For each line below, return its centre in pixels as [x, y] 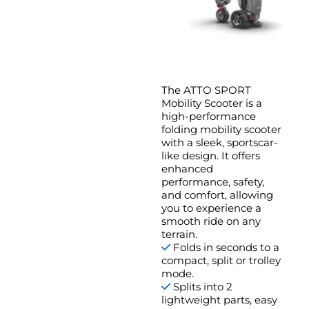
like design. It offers [210, 156]
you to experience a [211, 208]
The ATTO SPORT [206, 90]
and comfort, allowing [217, 195]
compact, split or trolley [221, 261]
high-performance [208, 117]
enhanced [187, 169]
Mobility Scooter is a [211, 103]
